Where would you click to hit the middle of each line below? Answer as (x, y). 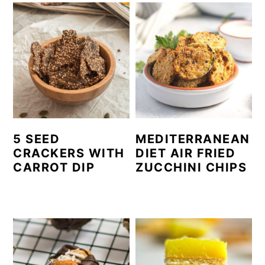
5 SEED (37, 139)
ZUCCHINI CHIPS (191, 168)
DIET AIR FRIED (186, 153)
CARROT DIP (54, 168)
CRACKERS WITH (69, 153)
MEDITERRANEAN (193, 139)
